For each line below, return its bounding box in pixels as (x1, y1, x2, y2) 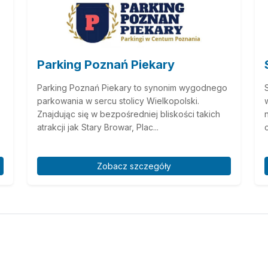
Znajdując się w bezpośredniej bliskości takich (37, 108, 220, 119)
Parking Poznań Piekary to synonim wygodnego (37, 82, 227, 93)
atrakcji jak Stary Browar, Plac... (37, 121, 159, 132)
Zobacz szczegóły (97, 160, 171, 171)
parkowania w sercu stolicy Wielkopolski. (37, 95, 199, 106)
